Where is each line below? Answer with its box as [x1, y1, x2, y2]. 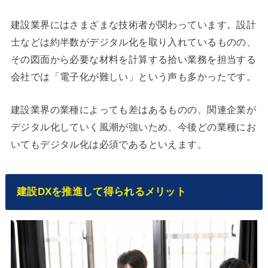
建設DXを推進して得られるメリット [16, 185, 187, 198]
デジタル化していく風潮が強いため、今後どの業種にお [10, 121, 257, 133]
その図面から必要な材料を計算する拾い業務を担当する [10, 54, 257, 65]
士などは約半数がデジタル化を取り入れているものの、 [10, 36, 257, 48]
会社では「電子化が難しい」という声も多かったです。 [10, 71, 257, 83]
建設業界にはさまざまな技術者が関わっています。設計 [10, 19, 257, 31]
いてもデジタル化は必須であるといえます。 [10, 139, 208, 150]
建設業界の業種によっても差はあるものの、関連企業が [10, 104, 257, 115]
